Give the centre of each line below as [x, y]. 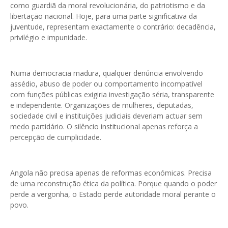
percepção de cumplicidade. [56, 137]
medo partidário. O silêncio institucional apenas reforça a [104, 127]
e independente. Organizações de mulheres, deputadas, [102, 105]
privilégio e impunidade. [49, 38]
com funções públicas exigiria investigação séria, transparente [112, 95]
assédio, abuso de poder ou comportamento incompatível [106, 84]
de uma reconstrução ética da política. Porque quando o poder [113, 184]
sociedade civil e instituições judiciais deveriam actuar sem [106, 116]
